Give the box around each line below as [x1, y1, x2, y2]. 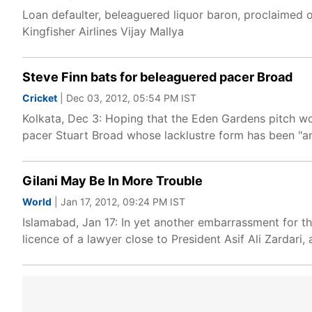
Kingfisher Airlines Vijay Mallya [22, 24, 184, 38]
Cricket [22, 92, 57, 104]
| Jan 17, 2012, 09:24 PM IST [52, 196, 185, 208]
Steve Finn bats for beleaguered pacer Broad [22, 70, 292, 84]
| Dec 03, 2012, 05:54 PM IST [57, 92, 196, 104]
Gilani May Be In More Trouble [22, 173, 203, 188]
